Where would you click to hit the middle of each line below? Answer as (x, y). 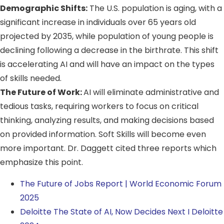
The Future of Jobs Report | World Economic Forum (121, 183)
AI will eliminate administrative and (151, 92)
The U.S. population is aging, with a (155, 8)
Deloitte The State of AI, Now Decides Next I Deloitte (121, 211)
